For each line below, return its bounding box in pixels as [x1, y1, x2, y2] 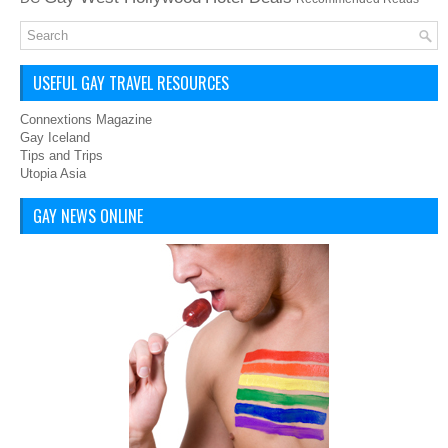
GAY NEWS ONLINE [33, 204, 143, 229]
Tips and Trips [20, 148, 103, 164]
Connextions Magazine [20, 112, 152, 128]
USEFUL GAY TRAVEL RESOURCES [33, 71, 229, 96]
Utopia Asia [20, 166, 86, 182]
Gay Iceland [20, 130, 90, 146]
